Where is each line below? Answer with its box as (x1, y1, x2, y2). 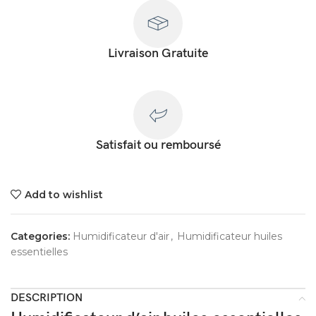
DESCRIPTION (11, 291, 83, 305)
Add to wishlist (24, 188, 103, 201)
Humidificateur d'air (73, 230, 169, 243)
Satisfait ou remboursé (95, 138, 221, 153)
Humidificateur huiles (177, 230, 282, 243)
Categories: (11, 230, 70, 243)
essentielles (11, 245, 68, 259)
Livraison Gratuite (108, 46, 208, 61)
